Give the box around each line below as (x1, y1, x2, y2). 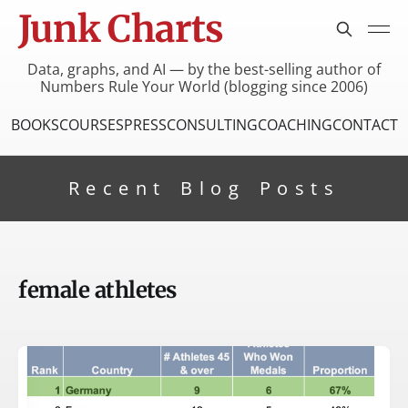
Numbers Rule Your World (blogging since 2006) (40, 76, 368, 97)
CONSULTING (166, 114, 258, 135)
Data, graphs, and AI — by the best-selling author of (27, 58, 381, 79)
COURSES (58, 114, 124, 135)
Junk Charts (18, 6, 224, 52)
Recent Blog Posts (67, 175, 341, 200)
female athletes (18, 275, 177, 304)
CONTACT (331, 114, 398, 135)
